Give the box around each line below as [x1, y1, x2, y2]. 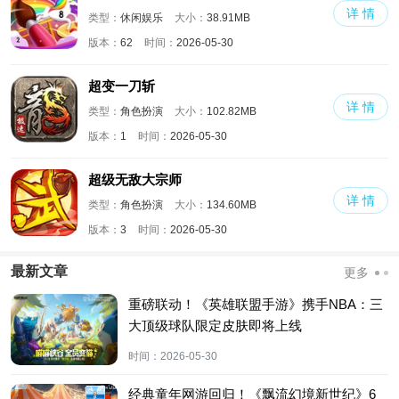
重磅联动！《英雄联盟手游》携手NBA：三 [128, 297, 383, 313]
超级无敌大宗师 [88, 172, 182, 188]
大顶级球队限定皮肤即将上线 [128, 318, 302, 334]
